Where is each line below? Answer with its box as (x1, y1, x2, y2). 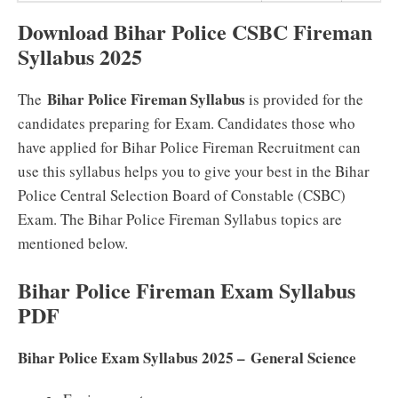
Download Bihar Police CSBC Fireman (18, 16, 372, 47)
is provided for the (245, 89, 363, 109)
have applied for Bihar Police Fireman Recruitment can (18, 137, 361, 157)
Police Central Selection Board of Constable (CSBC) (18, 185, 346, 205)
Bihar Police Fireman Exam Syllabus (18, 274, 355, 306)
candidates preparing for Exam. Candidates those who (18, 113, 355, 133)
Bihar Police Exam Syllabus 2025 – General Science (18, 346, 356, 369)
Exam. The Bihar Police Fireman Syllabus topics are (18, 209, 342, 229)
